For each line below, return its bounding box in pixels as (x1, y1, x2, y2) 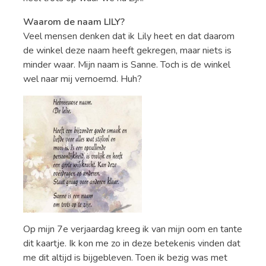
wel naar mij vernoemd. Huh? (23, 72, 144, 85)
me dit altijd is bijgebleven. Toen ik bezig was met (23, 251, 227, 264)
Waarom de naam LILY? (23, 15, 125, 28)
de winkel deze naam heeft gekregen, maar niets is (23, 44, 232, 57)
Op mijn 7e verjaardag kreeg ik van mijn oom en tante (23, 223, 242, 236)
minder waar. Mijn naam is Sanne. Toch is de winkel (23, 58, 230, 71)
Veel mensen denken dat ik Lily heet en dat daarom (23, 30, 235, 43)
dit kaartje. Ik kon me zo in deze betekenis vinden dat (23, 237, 240, 250)
